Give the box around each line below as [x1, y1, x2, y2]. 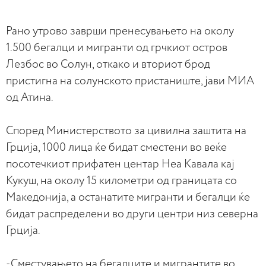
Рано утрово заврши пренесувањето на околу [6, 26, 234, 37]
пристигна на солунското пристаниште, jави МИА [6, 75, 254, 87]
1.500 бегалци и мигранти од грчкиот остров [6, 42, 227, 53]
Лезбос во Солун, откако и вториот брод [6, 59, 210, 70]
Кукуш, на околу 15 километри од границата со [6, 175, 237, 186]
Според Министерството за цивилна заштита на [6, 125, 246, 137]
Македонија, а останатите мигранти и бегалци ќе [6, 192, 250, 203]
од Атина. [6, 92, 53, 103]
